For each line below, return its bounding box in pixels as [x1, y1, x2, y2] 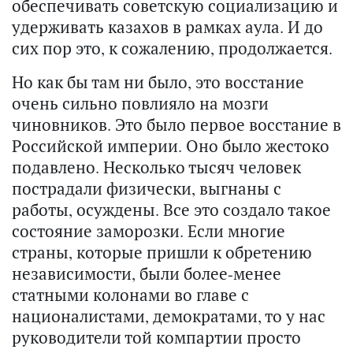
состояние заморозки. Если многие [12, 220, 285, 243]
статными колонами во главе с [12, 284, 249, 307]
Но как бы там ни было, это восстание [12, 71, 304, 94]
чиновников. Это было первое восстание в [12, 113, 341, 136]
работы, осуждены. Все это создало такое [12, 199, 331, 221]
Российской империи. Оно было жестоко [12, 135, 329, 158]
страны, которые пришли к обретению [12, 241, 312, 264]
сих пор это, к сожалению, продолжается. [12, 37, 333, 60]
